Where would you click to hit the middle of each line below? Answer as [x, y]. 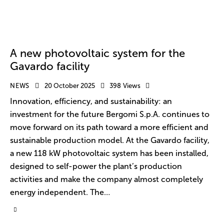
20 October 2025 [70, 85]
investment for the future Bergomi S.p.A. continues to [110, 114]
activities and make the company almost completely [106, 179]
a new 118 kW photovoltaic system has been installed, [109, 153]
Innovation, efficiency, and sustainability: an [91, 101]
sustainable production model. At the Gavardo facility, [110, 140]
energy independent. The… [60, 192]
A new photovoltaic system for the [97, 53]
